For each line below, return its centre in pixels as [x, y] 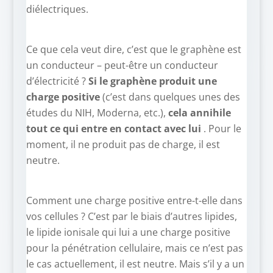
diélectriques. [57, 9]
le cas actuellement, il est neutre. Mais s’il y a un [135, 264]
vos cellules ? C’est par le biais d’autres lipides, [133, 217]
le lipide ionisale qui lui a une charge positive [128, 232]
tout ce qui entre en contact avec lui [113, 129]
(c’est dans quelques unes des [170, 97]
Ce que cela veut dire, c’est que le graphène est [133, 50]
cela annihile [199, 113]
